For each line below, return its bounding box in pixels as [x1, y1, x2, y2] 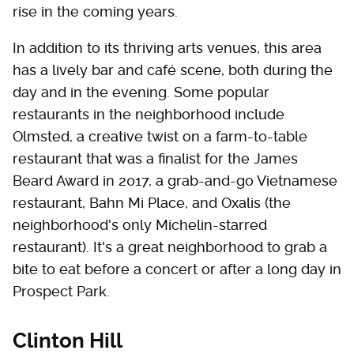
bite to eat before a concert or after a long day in [13, 261, 341, 278]
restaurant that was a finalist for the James [13, 150, 298, 168]
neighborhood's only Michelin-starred [13, 217, 267, 234]
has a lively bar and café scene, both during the [13, 62, 333, 79]
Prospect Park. [13, 283, 110, 300]
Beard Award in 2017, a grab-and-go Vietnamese [13, 172, 337, 190]
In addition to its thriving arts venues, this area [13, 40, 322, 57]
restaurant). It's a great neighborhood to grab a [13, 239, 327, 256]
